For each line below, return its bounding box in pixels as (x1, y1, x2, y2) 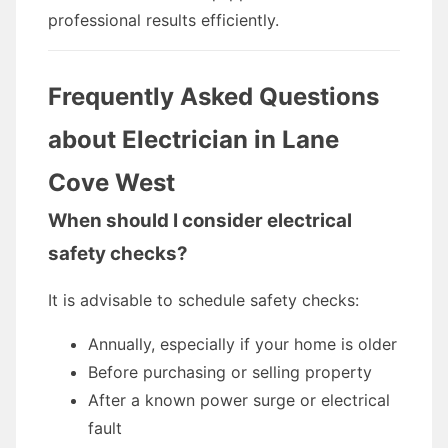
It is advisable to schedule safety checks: (48, 290, 359, 310)
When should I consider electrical (48, 209, 352, 232)
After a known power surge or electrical (88, 390, 390, 410)
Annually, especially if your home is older (88, 334, 397, 354)
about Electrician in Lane (48, 125, 339, 154)
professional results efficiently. (48, 10, 279, 30)
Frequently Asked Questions (48, 82, 379, 111)
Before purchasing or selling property (88, 362, 372, 382)
